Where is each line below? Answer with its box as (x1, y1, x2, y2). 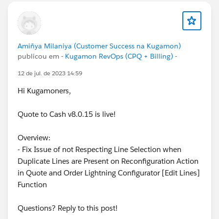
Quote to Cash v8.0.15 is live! (18, 109, 116, 119)
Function (18, 179, 47, 189)
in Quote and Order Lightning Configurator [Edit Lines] (18, 168, 200, 177)
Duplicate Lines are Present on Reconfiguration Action (18, 156, 198, 166)
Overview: (18, 132, 50, 142)
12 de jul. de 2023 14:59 (18, 68, 82, 77)
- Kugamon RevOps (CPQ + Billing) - (61, 51, 177, 61)
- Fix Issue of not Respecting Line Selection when (18, 144, 181, 154)
